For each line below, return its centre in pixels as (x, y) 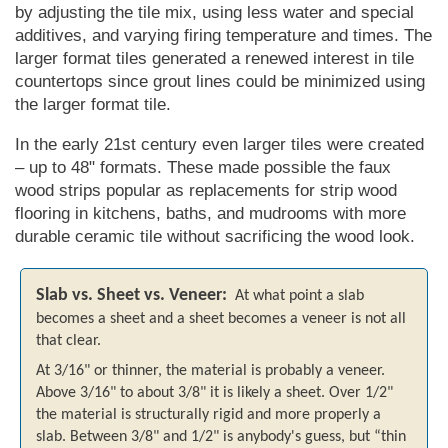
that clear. (68, 341)
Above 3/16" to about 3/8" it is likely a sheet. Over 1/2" (214, 393)
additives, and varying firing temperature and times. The (223, 36)
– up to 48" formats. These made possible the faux (203, 168)
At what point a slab (295, 296)
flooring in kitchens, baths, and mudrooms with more (210, 214)
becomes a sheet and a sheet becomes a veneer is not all (221, 319)
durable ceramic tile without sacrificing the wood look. (215, 237)
